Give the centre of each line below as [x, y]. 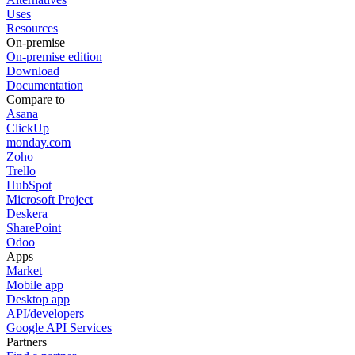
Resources [32, 28]
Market [24, 270]
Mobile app [35, 284]
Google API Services [59, 327]
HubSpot [29, 185]
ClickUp [28, 128]
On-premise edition [54, 56]
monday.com [38, 142]
